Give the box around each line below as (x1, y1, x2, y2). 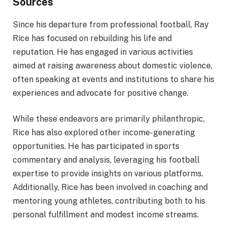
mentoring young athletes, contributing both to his (13, 196, 205, 206)
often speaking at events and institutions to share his (13, 74, 214, 84)
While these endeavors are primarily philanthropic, (13, 114, 205, 124)
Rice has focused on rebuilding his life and (13, 33, 172, 43)
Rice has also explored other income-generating (13, 128, 195, 138)
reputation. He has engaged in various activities (13, 47, 193, 57)
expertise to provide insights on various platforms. (13, 169, 203, 179)
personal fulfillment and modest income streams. (13, 210, 199, 220)
